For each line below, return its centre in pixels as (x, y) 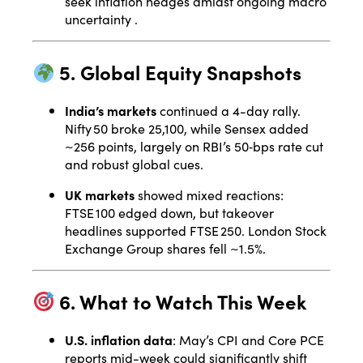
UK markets (100, 195)
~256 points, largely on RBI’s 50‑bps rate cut (194, 146)
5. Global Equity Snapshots (178, 72)
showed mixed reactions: (209, 195)
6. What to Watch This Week (181, 301)
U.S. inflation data (119, 339)
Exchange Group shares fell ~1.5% (164, 248)
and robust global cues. (134, 164)
